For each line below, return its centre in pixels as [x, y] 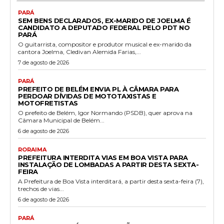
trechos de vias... [41, 188]
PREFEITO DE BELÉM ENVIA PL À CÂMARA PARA [98, 89]
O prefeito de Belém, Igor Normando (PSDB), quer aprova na [105, 112]
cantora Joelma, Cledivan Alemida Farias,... [79, 51]
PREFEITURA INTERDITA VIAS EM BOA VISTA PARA [103, 157]
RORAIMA [32, 149]
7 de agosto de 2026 [43, 62]
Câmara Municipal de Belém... [61, 120]
